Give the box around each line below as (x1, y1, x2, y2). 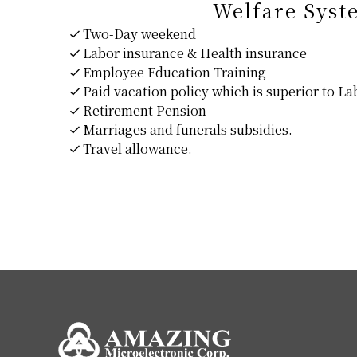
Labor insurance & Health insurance (80, 43, 307, 62)
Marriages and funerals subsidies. (80, 120, 292, 139)
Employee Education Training (80, 62, 266, 81)
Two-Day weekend (80, 24, 196, 43)
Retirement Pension (80, 100, 206, 120)
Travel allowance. (80, 139, 192, 158)
